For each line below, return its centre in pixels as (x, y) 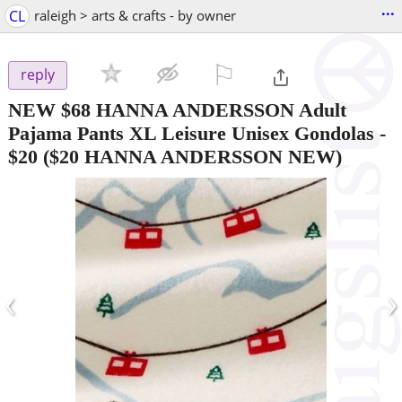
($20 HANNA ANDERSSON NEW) (190, 156)
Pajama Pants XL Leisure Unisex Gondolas (191, 133)
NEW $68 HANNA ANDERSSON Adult (177, 109)
